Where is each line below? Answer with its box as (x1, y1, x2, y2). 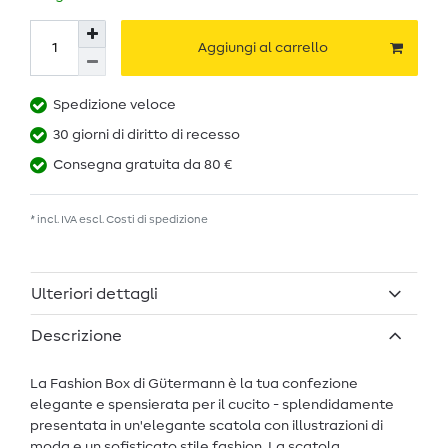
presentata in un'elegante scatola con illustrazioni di (30, 418, 383, 433)
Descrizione (31, 327, 122, 344)
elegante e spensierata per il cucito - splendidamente (30, 397, 394, 412)
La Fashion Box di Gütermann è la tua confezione (30, 376, 358, 391)
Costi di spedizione (106, 214, 208, 226)
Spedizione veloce (53, 98, 176, 113)
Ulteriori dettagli (31, 285, 158, 302)
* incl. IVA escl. (30, 214, 106, 226)
